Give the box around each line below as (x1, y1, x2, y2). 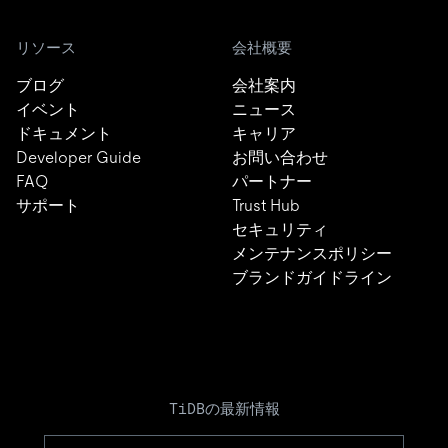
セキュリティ (232, 219, 328, 239)
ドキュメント (16, 123, 112, 143)
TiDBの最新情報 (168, 399, 280, 417)
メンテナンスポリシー (232, 243, 392, 263)
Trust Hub (232, 195, 300, 215)
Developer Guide (16, 147, 141, 167)
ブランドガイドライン (232, 267, 392, 287)
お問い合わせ (232, 147, 328, 167)
